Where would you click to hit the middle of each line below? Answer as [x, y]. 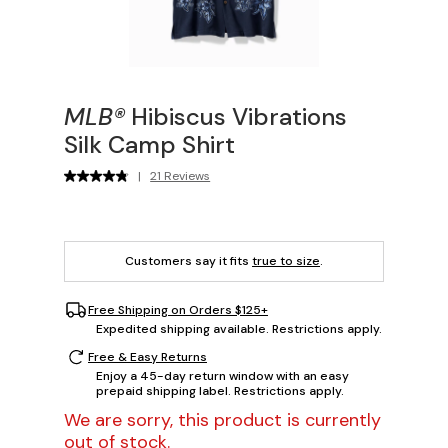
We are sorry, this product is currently [222, 420]
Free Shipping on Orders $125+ [178, 309]
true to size [286, 261]
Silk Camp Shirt [149, 145]
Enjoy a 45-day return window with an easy [222, 376]
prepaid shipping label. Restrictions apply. [220, 391]
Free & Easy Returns [147, 356]
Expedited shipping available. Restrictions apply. [239, 329]
